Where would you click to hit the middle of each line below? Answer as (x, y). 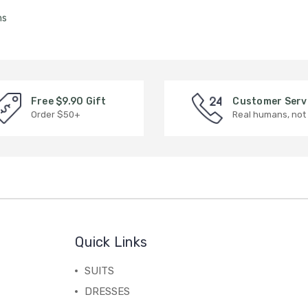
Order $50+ (55, 115)
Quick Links (111, 242)
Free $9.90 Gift (68, 102)
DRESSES (108, 291)
